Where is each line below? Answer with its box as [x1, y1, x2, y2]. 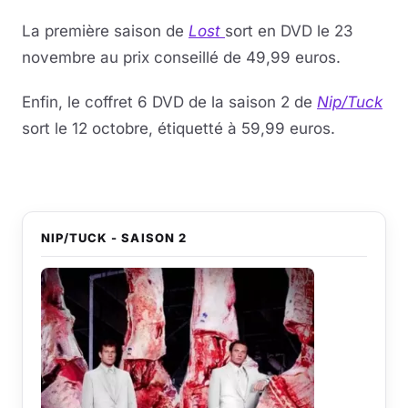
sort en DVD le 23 [225, 22, 353, 40]
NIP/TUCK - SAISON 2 [41, 230, 187, 245]
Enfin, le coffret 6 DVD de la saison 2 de [22, 93, 317, 111]
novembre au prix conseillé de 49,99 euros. [22, 48, 341, 66]
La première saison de [22, 22, 189, 40]
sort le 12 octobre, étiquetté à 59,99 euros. [22, 119, 335, 138]
